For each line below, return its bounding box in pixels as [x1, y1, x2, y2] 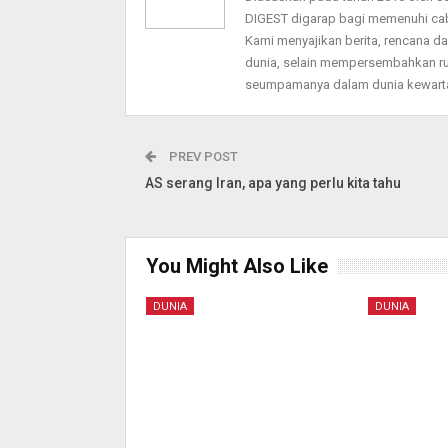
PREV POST [165, 148, 238, 164]
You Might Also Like [145, 253, 328, 278]
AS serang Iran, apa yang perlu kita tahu [144, 174, 401, 191]
